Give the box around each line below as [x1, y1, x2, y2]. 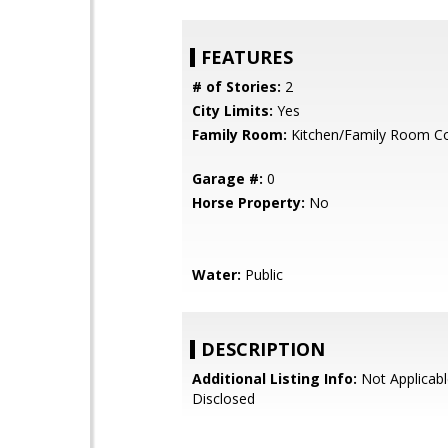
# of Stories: [192, 77, 281, 96]
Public [241, 265, 283, 284]
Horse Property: [192, 193, 305, 212]
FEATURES [201, 45, 293, 69]
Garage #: [192, 169, 263, 188]
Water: [192, 265, 241, 284]
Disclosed [192, 389, 255, 408]
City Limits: [192, 101, 273, 120]
